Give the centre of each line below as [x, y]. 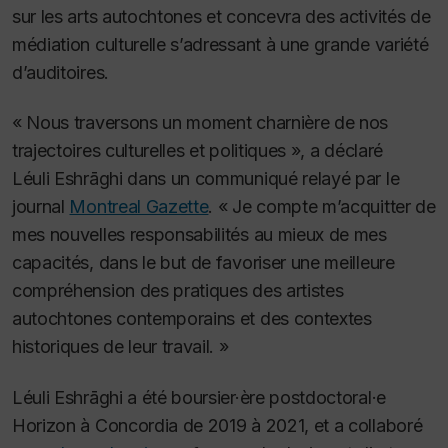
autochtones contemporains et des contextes [192, 319]
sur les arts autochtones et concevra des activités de [221, 16]
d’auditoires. [60, 72]
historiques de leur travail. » [120, 347]
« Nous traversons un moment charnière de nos [200, 123]
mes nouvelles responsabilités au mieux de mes [199, 235]
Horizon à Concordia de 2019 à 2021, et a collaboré [217, 425]
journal [41, 207]
